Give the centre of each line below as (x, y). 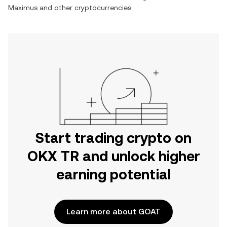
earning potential (113, 174)
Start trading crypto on (113, 138)
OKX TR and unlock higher (113, 156)
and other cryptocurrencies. (85, 8)
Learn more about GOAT (113, 212)
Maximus (23, 8)
